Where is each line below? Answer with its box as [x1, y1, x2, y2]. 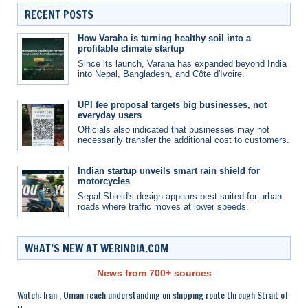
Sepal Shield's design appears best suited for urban [78, 190, 282, 201]
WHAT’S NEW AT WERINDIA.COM [25, 240, 168, 256]
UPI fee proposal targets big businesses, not [78, 99, 267, 110]
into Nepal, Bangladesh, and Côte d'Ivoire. [78, 68, 245, 79]
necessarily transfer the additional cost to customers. [78, 135, 289, 146]
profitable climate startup [78, 43, 184, 54]
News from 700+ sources [96, 267, 212, 278]
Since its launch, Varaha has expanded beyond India [78, 58, 287, 69]
